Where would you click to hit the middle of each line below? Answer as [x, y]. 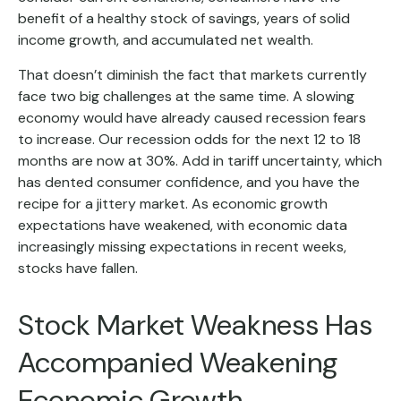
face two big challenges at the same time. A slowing [186, 97]
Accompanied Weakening [178, 363]
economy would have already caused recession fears [192, 118]
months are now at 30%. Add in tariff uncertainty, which [200, 161]
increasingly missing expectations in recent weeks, [182, 247]
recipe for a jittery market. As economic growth [173, 204]
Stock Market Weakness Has [195, 325]
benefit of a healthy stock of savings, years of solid [184, 19]
